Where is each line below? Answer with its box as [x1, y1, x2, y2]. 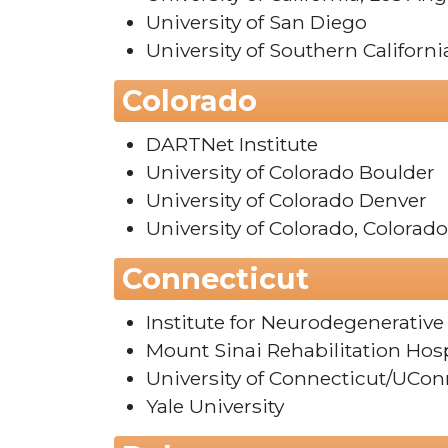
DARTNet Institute [146, 132, 318, 157]
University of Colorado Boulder [146, 160, 435, 185]
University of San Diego [146, 10, 367, 35]
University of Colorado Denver [146, 188, 427, 213]
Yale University [146, 394, 284, 419]
